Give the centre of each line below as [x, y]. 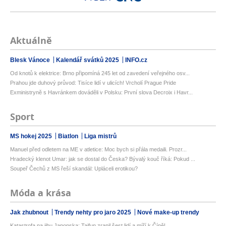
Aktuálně [31, 41]
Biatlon [69, 136]
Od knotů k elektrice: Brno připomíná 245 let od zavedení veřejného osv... [100, 73]
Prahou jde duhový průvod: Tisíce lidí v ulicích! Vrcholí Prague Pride [93, 83]
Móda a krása [41, 193]
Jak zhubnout [30, 213]
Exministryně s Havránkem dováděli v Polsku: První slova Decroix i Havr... [101, 93]
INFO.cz [136, 60]
